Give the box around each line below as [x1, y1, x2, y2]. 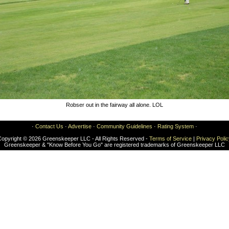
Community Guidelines [97, 123, 152, 129]
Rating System [157, 123, 194, 129]
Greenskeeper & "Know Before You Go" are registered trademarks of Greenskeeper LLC [4, 142, 225, 148]
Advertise [68, 123, 91, 129]
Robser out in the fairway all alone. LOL [66, 102, 163, 108]
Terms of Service [149, 135, 192, 142]
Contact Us [35, 123, 63, 129]
